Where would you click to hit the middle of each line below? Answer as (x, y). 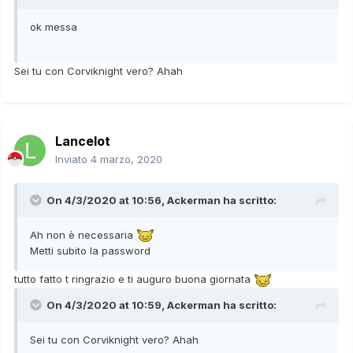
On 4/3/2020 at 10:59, (107, 305)
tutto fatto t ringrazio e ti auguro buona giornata (134, 279)
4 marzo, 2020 (126, 159)
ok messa (54, 26)
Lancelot (83, 141)
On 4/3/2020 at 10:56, (107, 200)
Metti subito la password (92, 251)
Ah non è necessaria (83, 234)
